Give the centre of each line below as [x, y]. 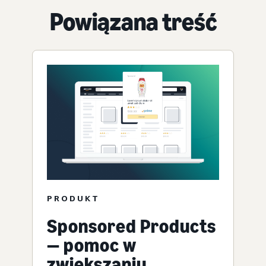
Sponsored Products [132, 227]
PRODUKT [73, 198]
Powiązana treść [133, 22]
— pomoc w [92, 246]
